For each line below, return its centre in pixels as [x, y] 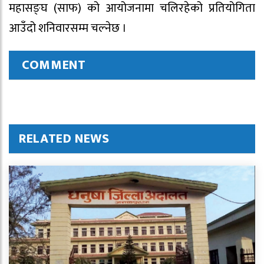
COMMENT [54, 65]
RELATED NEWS [64, 139]
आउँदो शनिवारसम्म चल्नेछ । [68, 29]
